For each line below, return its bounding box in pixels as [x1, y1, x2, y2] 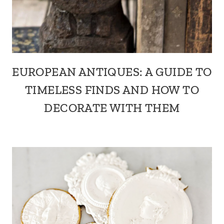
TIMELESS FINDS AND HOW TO [25, 82, 199, 97]
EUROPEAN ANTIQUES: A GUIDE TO [12, 64, 212, 79]
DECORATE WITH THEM [44, 100, 180, 115]
